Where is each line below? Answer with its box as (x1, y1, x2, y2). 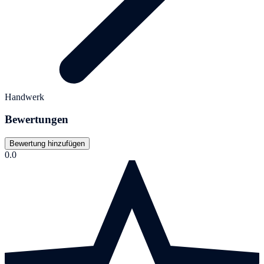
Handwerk (5, 91, 44, 102)
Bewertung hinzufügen (9, 138, 85, 148)
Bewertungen (5, 113, 68, 126)
